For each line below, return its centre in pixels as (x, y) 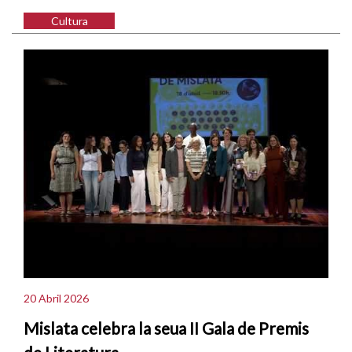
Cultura (69, 20)
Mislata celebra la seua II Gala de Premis (166, 328)
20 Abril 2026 (56, 299)
